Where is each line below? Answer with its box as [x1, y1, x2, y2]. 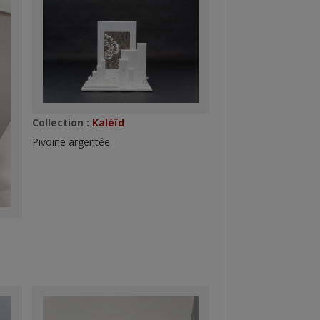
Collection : [31, 116, 89, 130]
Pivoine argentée [31, 135, 110, 149]
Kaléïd [89, 116, 124, 130]
